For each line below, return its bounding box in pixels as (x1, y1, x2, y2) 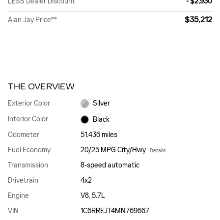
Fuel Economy (8, 146, 51, 155)
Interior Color (8, 114, 48, 123)
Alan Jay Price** (8, 15, 57, 24)
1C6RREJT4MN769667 (80, 207, 149, 216)
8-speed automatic (80, 161, 139, 170)
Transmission (8, 161, 48, 170)
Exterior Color (8, 99, 50, 108)
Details (149, 147, 165, 154)
